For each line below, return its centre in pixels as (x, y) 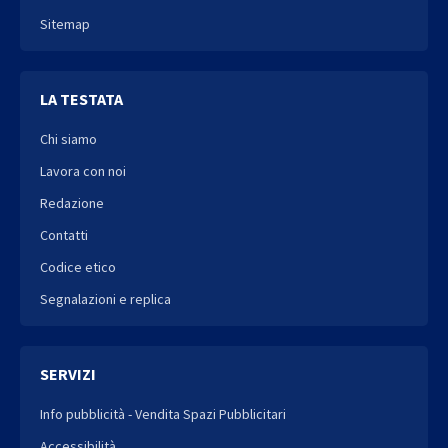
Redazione (72, 202)
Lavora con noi (83, 170)
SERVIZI (68, 373)
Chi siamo (68, 138)
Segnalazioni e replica (105, 298)
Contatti (64, 234)
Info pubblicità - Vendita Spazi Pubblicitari (163, 413)
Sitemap (65, 23)
